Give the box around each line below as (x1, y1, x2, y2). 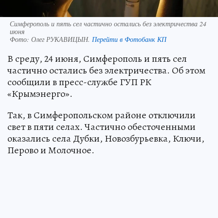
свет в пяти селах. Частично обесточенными (7, 120, 196, 133)
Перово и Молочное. (7, 143, 94, 157)
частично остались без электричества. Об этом (7, 63, 205, 77)
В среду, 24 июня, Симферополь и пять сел (7, 52, 187, 65)
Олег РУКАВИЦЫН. (31, 34, 92, 44)
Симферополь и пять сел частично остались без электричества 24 (10, 18, 206, 28)
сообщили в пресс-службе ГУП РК (7, 75, 151, 89)
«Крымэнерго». (7, 87, 73, 100)
